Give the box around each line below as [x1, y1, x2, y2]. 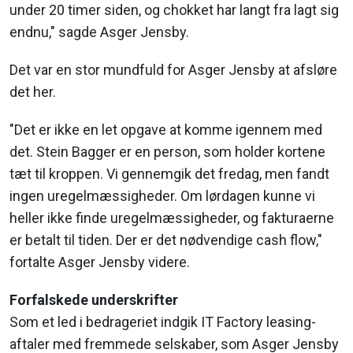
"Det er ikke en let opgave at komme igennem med [9, 121, 322, 138]
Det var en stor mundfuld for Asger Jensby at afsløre [9, 61, 337, 78]
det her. [9, 84, 56, 100]
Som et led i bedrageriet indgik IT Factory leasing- [9, 314, 316, 330]
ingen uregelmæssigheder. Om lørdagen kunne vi [9, 188, 315, 204]
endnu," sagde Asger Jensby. [9, 24, 189, 40]
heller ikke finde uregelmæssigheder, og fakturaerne [9, 210, 334, 226]
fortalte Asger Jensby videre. [9, 254, 190, 270]
